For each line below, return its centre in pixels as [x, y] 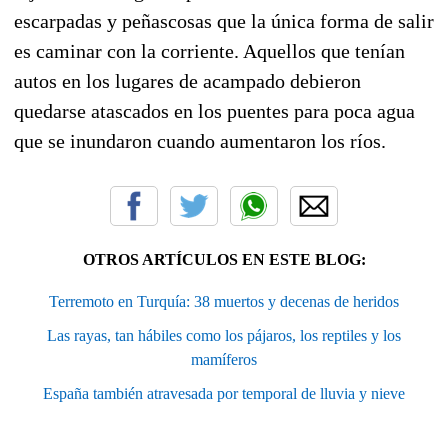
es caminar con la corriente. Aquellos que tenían [209, 50]
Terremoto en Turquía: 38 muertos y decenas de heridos [224, 301]
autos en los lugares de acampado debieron [187, 80]
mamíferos [224, 359]
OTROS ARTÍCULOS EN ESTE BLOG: [224, 259]
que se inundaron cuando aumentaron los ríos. [200, 140]
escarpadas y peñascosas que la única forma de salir [224, 20]
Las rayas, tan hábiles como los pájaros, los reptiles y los [224, 335]
